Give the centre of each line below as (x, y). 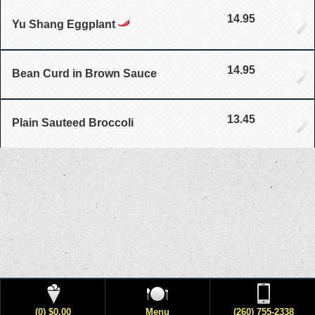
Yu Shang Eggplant (64, 24)
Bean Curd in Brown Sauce (84, 73)
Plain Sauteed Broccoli (73, 122)
